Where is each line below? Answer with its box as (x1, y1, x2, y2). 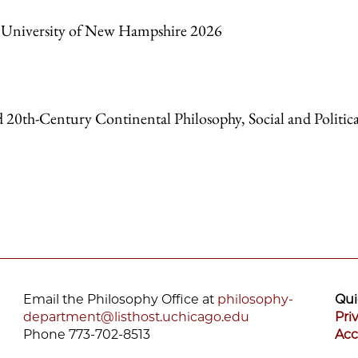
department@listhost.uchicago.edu (23, 309, 249, 325)
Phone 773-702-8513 (23, 327, 150, 343)
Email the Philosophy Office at (23, 292, 217, 308)
